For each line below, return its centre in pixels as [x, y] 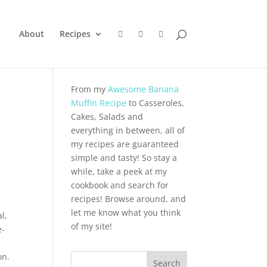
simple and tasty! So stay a [124, 158]
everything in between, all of [128, 130]
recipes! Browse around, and [129, 199]
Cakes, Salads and [107, 117]
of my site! [92, 226]
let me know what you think [126, 212]
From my [90, 89]
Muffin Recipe [99, 103]
